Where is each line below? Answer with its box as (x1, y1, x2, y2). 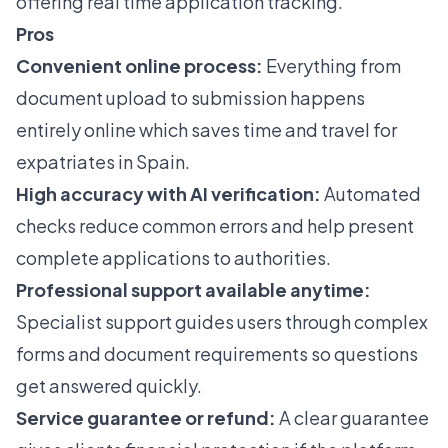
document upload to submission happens (16, 86, 365, 110)
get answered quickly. (16, 374, 202, 398)
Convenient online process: (16, 54, 263, 78)
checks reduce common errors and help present (16, 214, 414, 238)
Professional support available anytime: (16, 278, 371, 302)
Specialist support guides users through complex (16, 310, 428, 334)
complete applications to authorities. (16, 246, 331, 270)
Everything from (263, 54, 401, 78)
